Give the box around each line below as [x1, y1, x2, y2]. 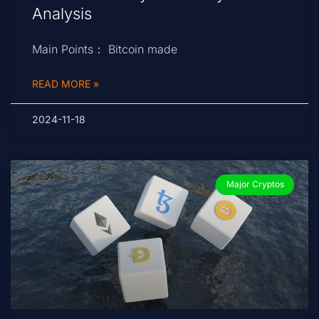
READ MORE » [32, 78, 99, 90]
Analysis [32, 4, 92, 23]
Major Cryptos [226, 179, 284, 190]
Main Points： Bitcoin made [32, 42, 177, 57]
